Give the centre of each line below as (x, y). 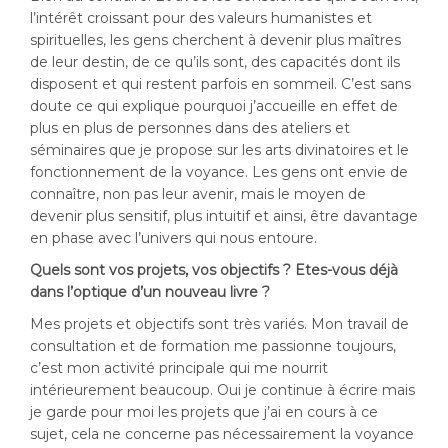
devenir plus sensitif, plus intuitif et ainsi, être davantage (224, 216)
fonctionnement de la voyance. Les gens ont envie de (219, 172)
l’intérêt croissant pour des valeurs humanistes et (201, 18)
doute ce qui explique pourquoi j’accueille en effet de (214, 106)
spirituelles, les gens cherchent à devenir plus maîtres (215, 40)
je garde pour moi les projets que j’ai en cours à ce (204, 412)
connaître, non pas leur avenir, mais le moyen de (198, 194)
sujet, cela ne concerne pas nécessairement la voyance (222, 434)
